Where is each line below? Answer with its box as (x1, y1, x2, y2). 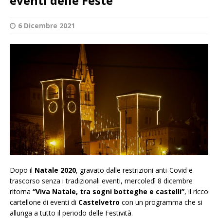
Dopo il (10, 165, 35, 175)
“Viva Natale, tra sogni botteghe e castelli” (33, 187, 184, 197)
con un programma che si (120, 198, 202, 207)
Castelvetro (78, 198, 120, 207)
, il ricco (184, 187, 208, 197)
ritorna (10, 187, 33, 197)
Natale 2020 (35, 165, 76, 175)
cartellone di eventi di (10, 198, 78, 207)
